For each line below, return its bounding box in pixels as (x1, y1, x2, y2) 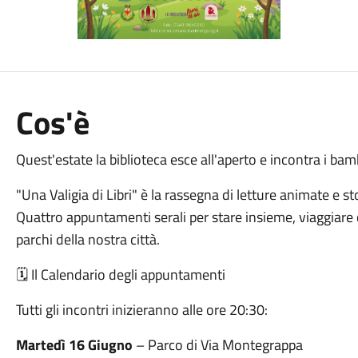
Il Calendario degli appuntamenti (27, 264, 225, 285)
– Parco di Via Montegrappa (132, 334, 303, 356)
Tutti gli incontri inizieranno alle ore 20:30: (15, 299, 268, 320)
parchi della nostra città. (15, 229, 160, 250)
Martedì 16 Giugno (15, 334, 133, 356)
